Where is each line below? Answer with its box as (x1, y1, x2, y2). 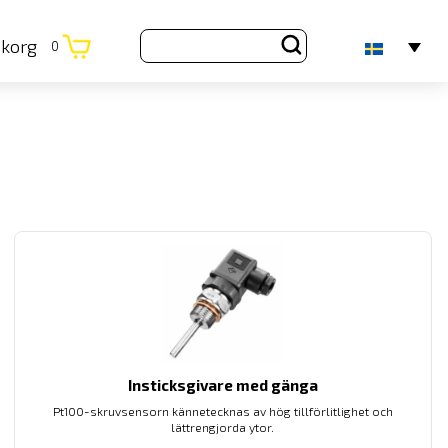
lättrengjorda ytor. (171, 420, 275, 434)
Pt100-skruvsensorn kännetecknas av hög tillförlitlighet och (52, 404, 393, 418)
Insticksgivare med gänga (127, 376, 318, 394)
